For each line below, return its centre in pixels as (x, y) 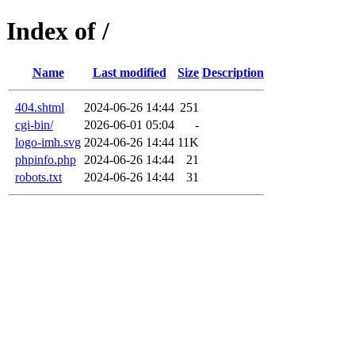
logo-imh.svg (48, 142)
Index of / (58, 31)
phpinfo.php (46, 159)
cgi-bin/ (34, 124)
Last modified (129, 72)
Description (233, 72)
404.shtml (40, 107)
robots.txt (38, 177)
